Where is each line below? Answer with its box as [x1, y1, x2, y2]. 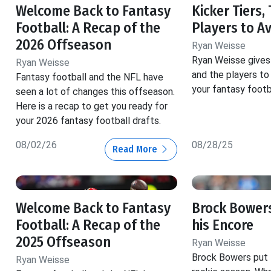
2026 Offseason [16, 36, 111, 54]
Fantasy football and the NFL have [16, 71, 163, 83]
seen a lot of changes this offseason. [16, 86, 175, 98]
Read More [112, 143, 160, 155]
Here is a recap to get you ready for [16, 100, 168, 113]
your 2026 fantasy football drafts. [16, 115, 161, 127]
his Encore [191, 217, 253, 234]
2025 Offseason [16, 233, 111, 251]
